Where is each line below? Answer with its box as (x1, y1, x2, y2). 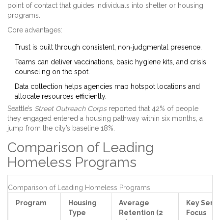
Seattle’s (7, 105, 34, 113)
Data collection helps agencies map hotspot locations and (15, 82, 200, 91)
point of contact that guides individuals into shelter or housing (7, 1, 203, 10)
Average (119, 199, 149, 207)
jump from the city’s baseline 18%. (7, 124, 115, 133)
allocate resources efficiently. (15, 92, 107, 101)
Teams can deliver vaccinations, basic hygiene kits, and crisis (15, 58, 206, 66)
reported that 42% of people (107, 105, 198, 113)
